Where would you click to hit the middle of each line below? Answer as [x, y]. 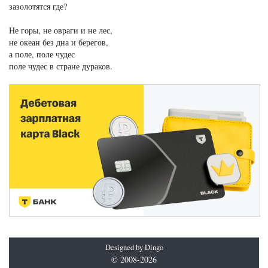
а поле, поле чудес [42, 54]
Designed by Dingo [134, 248]
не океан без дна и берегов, [59, 42]
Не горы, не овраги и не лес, [61, 31]
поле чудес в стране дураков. [62, 66]
